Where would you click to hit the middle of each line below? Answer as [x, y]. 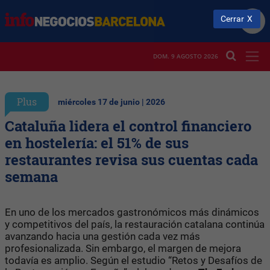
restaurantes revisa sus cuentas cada [131, 159]
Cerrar [233, 19]
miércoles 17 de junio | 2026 [111, 102]
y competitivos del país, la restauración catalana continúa [135, 224]
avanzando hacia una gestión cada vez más [102, 236]
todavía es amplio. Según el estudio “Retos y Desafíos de [133, 260]
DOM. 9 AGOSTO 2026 [186, 56]
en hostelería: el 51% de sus [97, 143]
